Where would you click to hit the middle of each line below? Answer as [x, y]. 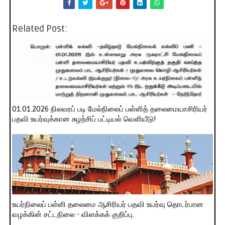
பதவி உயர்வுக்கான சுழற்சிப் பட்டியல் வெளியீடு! [84, 119]
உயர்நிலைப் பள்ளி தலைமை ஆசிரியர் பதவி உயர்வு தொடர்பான [107, 205]
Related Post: [39, 29]
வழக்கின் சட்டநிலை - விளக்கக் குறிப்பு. [73, 215]
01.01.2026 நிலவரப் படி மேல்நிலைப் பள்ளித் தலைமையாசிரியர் [109, 109]
